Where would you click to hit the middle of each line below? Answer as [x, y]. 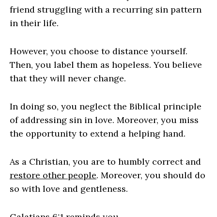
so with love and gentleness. [69, 189]
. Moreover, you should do [151, 175]
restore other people [53, 175]
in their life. [34, 23]
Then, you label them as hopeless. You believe [106, 65]
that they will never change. [68, 78]
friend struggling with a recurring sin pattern [106, 10]
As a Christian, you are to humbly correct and [105, 162]
